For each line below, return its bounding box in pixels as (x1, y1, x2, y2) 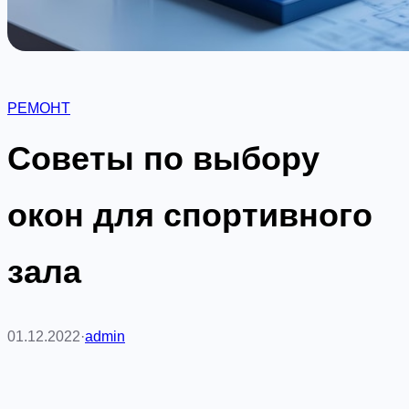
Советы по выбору (7, 140, 320, 177)
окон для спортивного (7, 196, 372, 234)
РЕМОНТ (7, 100, 70, 116)
